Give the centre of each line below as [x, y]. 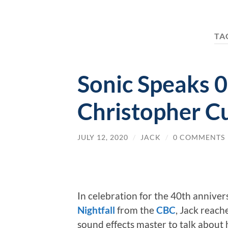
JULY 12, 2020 [103, 137]
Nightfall [96, 210]
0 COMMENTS [199, 137]
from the [136, 210]
